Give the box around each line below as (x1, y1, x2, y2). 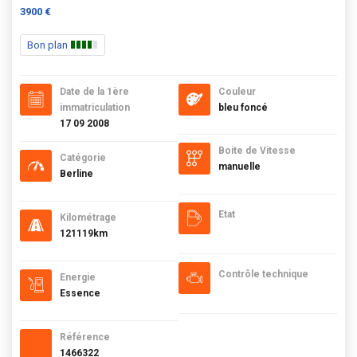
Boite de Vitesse (218, 144, 296, 156)
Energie (60, 271, 96, 283)
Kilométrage (60, 211, 116, 223)
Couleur (218, 85, 256, 97)
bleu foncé (218, 101, 268, 113)
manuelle (218, 160, 261, 172)
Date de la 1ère (60, 85, 129, 97)
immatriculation (60, 101, 130, 113)
